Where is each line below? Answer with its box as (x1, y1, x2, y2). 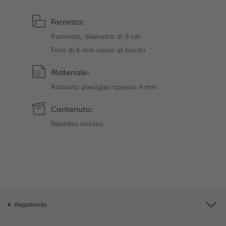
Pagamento (14, 200, 46, 209)
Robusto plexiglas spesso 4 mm (51, 82, 157, 92)
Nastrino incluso (51, 119, 104, 129)
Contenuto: (51, 103, 94, 116)
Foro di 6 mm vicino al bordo (51, 45, 146, 55)
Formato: (51, 16, 85, 28)
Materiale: (51, 67, 90, 79)
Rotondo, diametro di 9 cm (51, 31, 141, 42)
